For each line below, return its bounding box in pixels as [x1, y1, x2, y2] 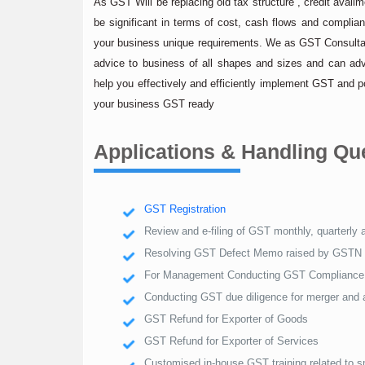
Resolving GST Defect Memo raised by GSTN [144, 247, 362, 259]
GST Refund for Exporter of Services [144, 335, 319, 347]
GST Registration [144, 203, 226, 215]
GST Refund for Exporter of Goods [144, 313, 308, 325]
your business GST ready [94, 98, 214, 110]
